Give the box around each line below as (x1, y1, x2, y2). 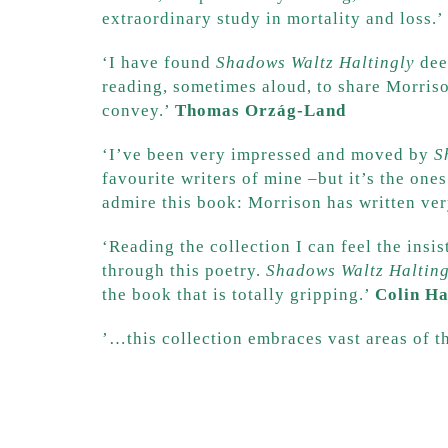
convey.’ (102, 100, 175, 120)
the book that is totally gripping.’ (102, 284, 375, 304)
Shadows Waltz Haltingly (216, 52, 415, 72)
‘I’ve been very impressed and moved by (102, 144, 434, 164)
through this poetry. (102, 260, 266, 280)
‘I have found (102, 52, 216, 72)
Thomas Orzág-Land (175, 100, 346, 120)
